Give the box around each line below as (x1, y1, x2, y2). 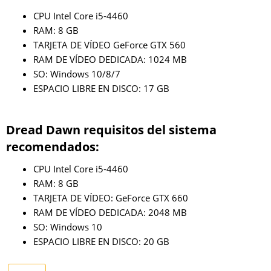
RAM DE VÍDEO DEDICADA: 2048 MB (33, 206, 187, 218)
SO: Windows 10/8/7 (33, 68, 120, 80)
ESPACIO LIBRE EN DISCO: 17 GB (33, 82, 169, 95)
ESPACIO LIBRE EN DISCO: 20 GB (33, 235, 169, 247)
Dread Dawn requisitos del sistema (6, 121, 217, 138)
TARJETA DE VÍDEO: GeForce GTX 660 (33, 191, 188, 204)
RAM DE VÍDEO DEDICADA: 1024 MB (33, 53, 187, 66)
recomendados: (6, 138, 99, 155)
